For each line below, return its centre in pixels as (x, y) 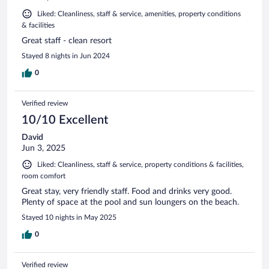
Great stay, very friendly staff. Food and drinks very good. (127, 191)
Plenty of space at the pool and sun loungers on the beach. (130, 202)
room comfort (44, 176)
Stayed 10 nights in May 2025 (69, 217)
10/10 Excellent (65, 120)
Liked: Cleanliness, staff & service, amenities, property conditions (139, 14)
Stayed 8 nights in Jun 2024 (66, 56)
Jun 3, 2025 (44, 148)
